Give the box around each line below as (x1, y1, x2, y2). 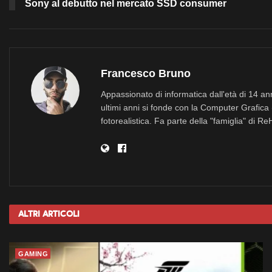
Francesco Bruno (101, 67, 191, 80)
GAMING (18, 250, 48, 257)
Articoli (42, 209, 80, 219)
